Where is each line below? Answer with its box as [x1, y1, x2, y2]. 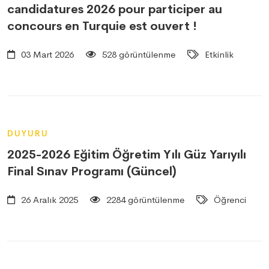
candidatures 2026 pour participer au [7, 2, 222, 17]
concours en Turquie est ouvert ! [7, 19, 197, 34]
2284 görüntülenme [104, 194, 184, 205]
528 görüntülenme [100, 49, 175, 60]
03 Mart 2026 [19, 49, 74, 60]
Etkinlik [202, 49, 234, 60]
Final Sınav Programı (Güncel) [7, 164, 177, 179]
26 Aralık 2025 [19, 194, 78, 205]
